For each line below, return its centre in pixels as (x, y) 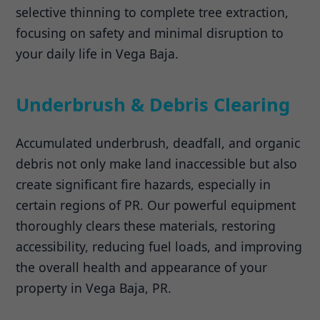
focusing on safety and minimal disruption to (150, 32)
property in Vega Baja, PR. (94, 287)
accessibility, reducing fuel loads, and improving (159, 246)
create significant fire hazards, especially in (144, 184)
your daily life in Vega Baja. (97, 53)
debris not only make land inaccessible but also (157, 163)
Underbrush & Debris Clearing (153, 104)
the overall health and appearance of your (142, 267)
